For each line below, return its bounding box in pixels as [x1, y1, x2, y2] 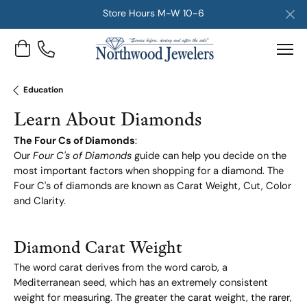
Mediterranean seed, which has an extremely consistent [14, 278, 268, 288]
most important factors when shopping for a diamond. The [14, 167, 284, 177]
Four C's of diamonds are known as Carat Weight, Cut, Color [14, 182, 291, 192]
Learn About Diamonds [14, 106, 201, 132]
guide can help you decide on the [132, 151, 286, 162]
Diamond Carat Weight [14, 236, 182, 258]
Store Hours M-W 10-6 [103, 9, 204, 19]
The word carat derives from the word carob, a [14, 263, 228, 273]
